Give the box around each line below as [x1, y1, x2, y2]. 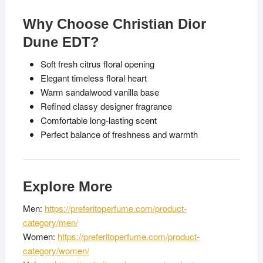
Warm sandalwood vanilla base [40, 86, 159, 99]
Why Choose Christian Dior [22, 16, 206, 32]
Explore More [22, 178, 112, 195]
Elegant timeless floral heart [40, 72, 147, 85]
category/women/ [22, 244, 89, 257]
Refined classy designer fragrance [40, 100, 172, 113]
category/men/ [22, 216, 78, 229]
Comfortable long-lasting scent [40, 114, 157, 127]
